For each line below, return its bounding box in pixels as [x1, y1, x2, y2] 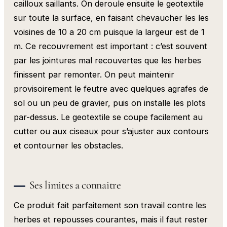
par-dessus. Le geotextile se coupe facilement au [14, 112, 203, 123]
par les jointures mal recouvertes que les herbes [14, 55, 202, 66]
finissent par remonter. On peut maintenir [14, 69, 175, 80]
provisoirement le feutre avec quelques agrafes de [14, 84, 209, 94]
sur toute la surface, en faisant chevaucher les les [14, 13, 209, 23]
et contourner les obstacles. [14, 140, 124, 151]
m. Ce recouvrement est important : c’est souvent [14, 41, 208, 52]
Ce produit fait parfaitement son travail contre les [14, 200, 207, 210]
